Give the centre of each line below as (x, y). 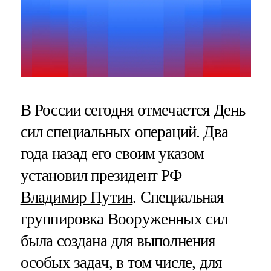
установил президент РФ (101, 175)
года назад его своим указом (112, 153)
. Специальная (178, 197)
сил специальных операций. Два (124, 132)
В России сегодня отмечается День (133, 110)
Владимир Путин (77, 197)
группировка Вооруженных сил (124, 219)
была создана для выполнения (118, 240)
